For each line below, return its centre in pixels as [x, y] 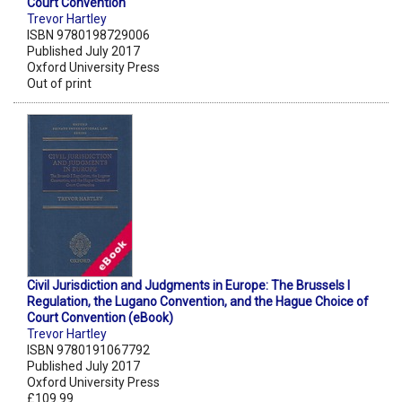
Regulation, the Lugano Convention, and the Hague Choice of [198, 302]
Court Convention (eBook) [100, 318]
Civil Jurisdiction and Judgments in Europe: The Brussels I [188, 286]
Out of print [59, 84]
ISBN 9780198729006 [88, 35]
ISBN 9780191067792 [88, 350]
